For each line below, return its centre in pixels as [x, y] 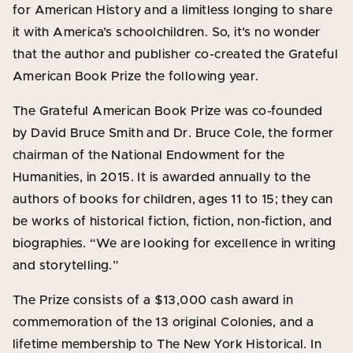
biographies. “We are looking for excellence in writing [175, 243]
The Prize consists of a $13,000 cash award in [153, 300]
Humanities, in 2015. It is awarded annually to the [162, 177]
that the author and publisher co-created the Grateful [176, 54]
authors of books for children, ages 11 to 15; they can [173, 199]
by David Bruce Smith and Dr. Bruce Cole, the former [173, 133]
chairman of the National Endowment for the [149, 155]
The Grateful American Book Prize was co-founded [168, 111]
